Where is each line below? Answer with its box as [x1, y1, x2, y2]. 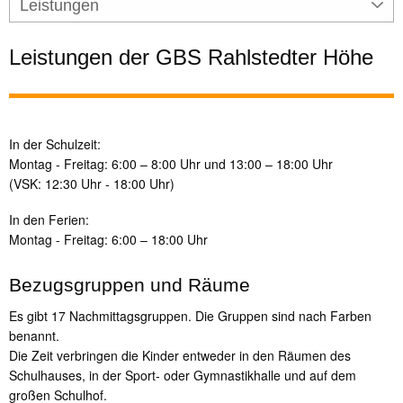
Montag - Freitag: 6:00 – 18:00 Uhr [9, 229, 208, 248]
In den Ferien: [9, 210, 89, 228]
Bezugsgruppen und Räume [9, 273, 250, 295]
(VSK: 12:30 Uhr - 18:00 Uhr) [9, 175, 175, 193]
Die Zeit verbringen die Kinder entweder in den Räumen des [9, 346, 351, 365]
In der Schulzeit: [9, 135, 101, 154]
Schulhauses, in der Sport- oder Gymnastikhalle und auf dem [9, 366, 356, 385]
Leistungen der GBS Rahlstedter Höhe [9, 45, 373, 70]
